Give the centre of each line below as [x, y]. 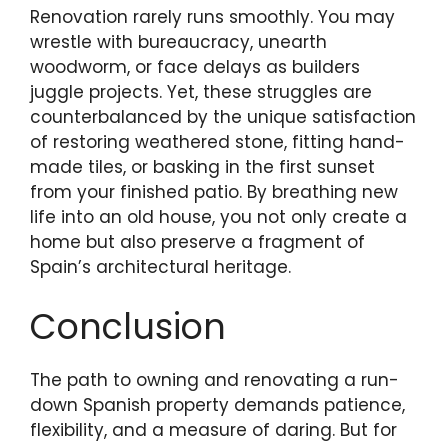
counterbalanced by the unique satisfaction [223, 117]
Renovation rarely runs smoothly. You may [212, 17]
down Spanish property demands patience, [217, 404]
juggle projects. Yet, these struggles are [201, 92]
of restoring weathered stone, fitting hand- [217, 142]
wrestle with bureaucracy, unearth [178, 42]
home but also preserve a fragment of [197, 242]
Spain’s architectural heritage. [160, 267]
